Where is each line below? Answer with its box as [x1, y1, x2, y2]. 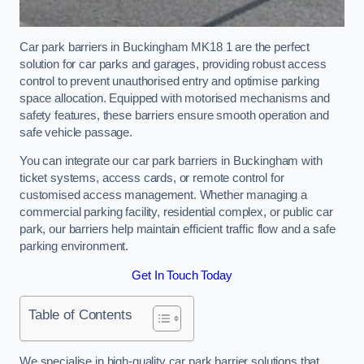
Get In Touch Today [132, 268, 232, 282]
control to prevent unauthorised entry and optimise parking [19, 74, 319, 88]
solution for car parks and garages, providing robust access [19, 57, 327, 71]
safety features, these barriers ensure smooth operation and [19, 108, 329, 122]
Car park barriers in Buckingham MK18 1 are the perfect [19, 40, 310, 54]
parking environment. [19, 240, 129, 253]
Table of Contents [28, 306, 132, 323]
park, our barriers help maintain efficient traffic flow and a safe [19, 223, 336, 236]
